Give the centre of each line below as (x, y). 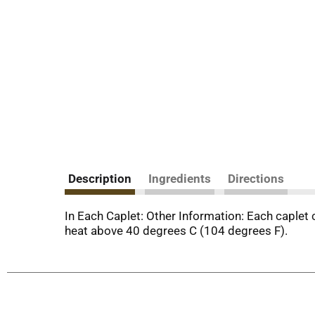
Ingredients (180, 179)
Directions (256, 179)
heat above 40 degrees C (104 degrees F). (176, 231)
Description (100, 179)
